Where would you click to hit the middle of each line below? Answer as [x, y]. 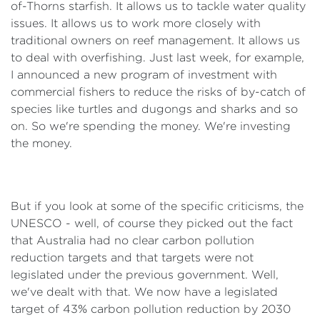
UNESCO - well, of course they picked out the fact [152, 223]
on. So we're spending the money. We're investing [151, 126]
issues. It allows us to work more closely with [136, 23]
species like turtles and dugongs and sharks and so [154, 109]
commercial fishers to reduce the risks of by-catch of [158, 92]
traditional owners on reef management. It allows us [155, 40]
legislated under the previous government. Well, [145, 275]
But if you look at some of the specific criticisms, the [157, 206]
